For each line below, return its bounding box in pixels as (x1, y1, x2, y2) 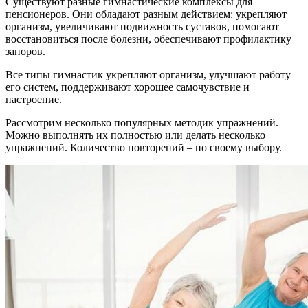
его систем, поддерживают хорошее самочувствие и (5, 80, 250, 93)
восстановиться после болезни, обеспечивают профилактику (5, 32, 291, 45)
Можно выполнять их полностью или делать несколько (5, 129, 265, 141)
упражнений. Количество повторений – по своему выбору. (5, 141, 282, 153)
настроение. (5, 93, 62, 105)
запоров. (5, 45, 45, 57)
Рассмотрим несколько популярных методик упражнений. (5, 116, 278, 129)
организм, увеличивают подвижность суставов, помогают (5, 20, 279, 32)
